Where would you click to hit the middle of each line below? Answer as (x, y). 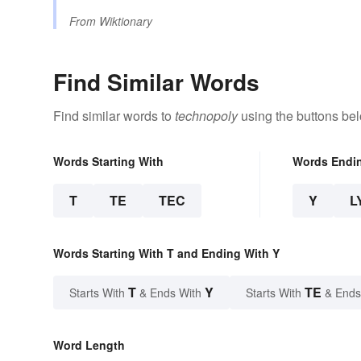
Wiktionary (126, 21)
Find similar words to (114, 116)
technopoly (206, 116)
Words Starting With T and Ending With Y (166, 253)
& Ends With (170, 293)
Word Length (89, 345)
